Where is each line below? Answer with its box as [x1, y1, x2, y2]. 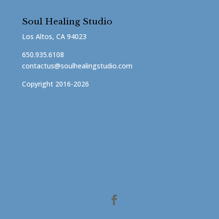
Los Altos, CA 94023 [22, 31, 87, 41]
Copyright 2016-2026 [22, 79, 89, 88]
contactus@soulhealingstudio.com [22, 61, 132, 70]
